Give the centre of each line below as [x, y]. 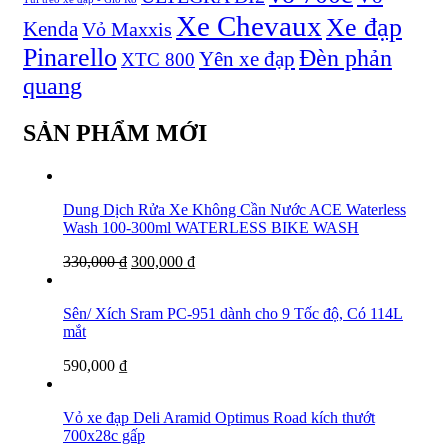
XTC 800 [158, 60]
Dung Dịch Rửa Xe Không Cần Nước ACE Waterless [234, 210]
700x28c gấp [104, 436]
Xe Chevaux [249, 26]
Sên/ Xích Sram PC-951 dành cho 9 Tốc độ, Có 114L [233, 314]
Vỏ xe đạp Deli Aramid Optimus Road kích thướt [219, 418]
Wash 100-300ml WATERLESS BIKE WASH [211, 228]
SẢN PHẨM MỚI [115, 133]
